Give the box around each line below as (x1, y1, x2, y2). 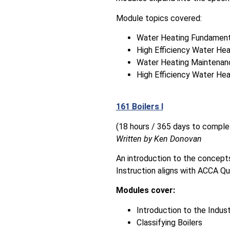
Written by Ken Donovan (116, 133, 202, 144)
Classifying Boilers (136, 217, 202, 227)
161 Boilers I (116, 102, 163, 112)
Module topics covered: (116, 13, 202, 23)
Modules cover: (116, 185, 175, 196)
